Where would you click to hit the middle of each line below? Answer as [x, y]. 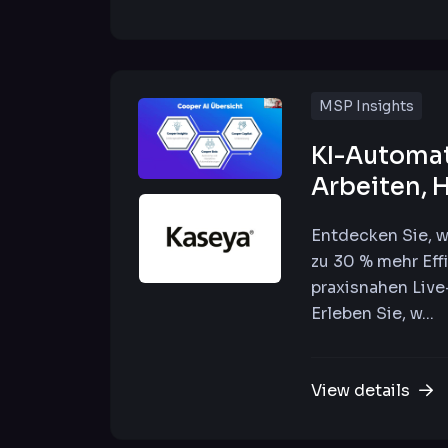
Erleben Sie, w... [372, 313]
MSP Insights [366, 106]
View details [362, 390]
